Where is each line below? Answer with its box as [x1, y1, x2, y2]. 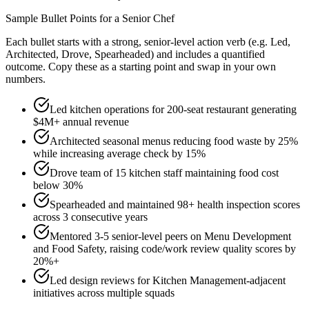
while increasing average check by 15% [33, 148, 206, 160]
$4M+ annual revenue [33, 116, 129, 128]
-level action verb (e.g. [170, 36, 268, 48]
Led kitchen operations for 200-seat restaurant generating [50, 103, 297, 116]
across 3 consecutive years [33, 211, 148, 223]
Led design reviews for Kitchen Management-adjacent [50, 275, 286, 287]
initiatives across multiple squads [33, 287, 175, 299]
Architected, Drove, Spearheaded [6, 48, 150, 61]
